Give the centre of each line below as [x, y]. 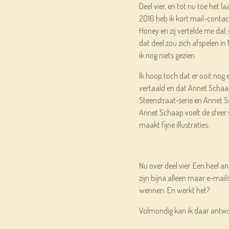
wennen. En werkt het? [174, 190]
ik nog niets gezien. [168, 55]
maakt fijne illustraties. [174, 125]
